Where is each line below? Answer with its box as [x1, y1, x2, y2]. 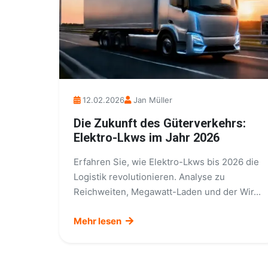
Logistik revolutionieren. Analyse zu [74, 171, 225, 182]
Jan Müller [133, 95, 172, 105]
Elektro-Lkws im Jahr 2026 [74, 130, 220, 145]
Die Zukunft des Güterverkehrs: [74, 116, 246, 130]
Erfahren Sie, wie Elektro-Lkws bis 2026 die [74, 156, 259, 167]
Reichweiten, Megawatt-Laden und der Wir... [74, 186, 261, 197]
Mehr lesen [74, 215, 123, 227]
